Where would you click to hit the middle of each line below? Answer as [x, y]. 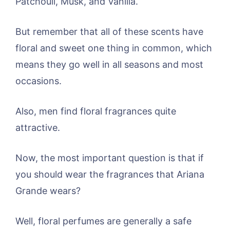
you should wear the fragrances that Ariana [110, 174]
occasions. [39, 81]
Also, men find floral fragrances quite [96, 111]
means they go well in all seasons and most [109, 64]
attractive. [38, 127]
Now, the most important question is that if [110, 158]
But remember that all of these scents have [109, 31]
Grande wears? [48, 190]
